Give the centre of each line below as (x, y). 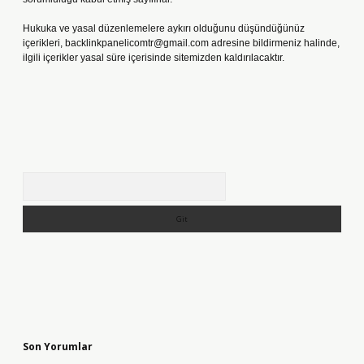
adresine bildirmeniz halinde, (274, 43)
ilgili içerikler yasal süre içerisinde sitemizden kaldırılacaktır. (154, 58)
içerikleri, (44, 43)
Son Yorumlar (58, 347)
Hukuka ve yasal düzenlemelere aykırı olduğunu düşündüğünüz (164, 28)
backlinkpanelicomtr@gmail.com (137, 43)
